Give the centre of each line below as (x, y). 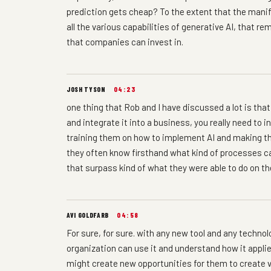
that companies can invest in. (125, 41)
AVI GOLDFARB (88, 215)
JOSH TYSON (86, 89)
